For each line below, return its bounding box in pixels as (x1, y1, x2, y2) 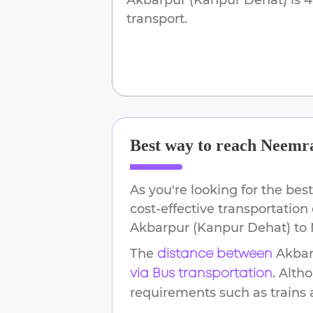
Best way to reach (130, 136, 261, 154)
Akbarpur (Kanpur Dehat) (130, 219, 291, 235)
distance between (157, 248, 272, 260)
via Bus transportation (130, 268, 272, 279)
